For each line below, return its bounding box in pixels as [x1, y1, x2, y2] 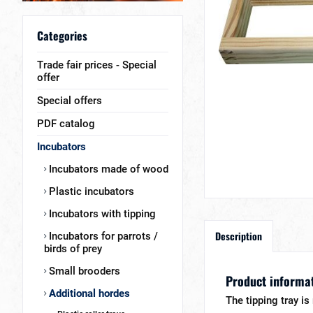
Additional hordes [46, 287, 130, 300]
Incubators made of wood [46, 163, 168, 175]
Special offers [37, 94, 102, 107]
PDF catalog [37, 117, 95, 130]
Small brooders [46, 265, 120, 277]
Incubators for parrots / [46, 230, 158, 242]
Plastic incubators [46, 185, 134, 198]
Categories [37, 27, 87, 44]
